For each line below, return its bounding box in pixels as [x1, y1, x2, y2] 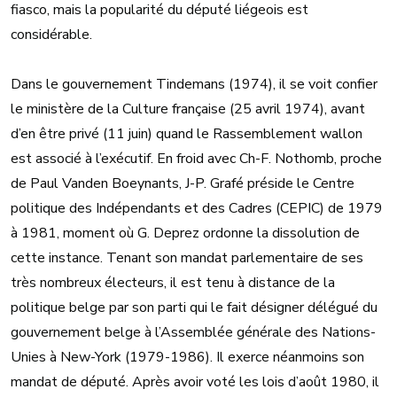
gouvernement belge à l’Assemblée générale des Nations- [11, 323, 376, 343]
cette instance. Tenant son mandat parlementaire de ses [11, 248, 363, 269]
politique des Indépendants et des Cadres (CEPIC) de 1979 [11, 198, 383, 219]
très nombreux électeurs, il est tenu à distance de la [11, 273, 335, 293]
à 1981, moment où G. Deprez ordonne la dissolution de [11, 223, 360, 244]
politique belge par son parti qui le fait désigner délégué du [11, 298, 378, 318]
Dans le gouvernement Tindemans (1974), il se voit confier [11, 74, 378, 95]
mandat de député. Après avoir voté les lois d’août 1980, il [11, 372, 379, 393]
